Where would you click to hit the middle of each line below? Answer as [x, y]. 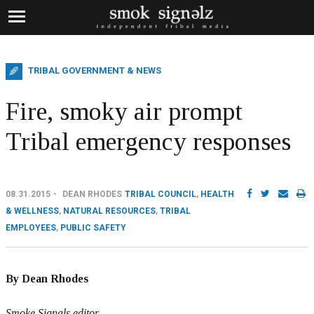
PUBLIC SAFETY [93, 228]
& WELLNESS [32, 211]
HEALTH [217, 194]
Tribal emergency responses [148, 142]
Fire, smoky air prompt [124, 111]
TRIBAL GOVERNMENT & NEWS [95, 71]
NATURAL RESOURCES [109, 211]
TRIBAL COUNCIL [161, 194]
